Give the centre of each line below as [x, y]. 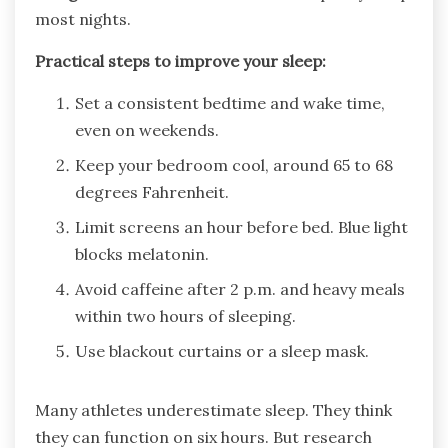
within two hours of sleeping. [185, 316]
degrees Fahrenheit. [152, 192]
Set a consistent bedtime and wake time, [230, 103]
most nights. [83, 19]
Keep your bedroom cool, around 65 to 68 [234, 165]
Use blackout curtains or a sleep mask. [222, 351]
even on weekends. [147, 130]
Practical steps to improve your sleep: [180, 61]
